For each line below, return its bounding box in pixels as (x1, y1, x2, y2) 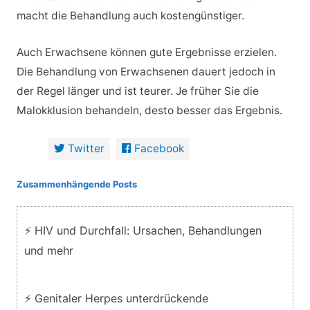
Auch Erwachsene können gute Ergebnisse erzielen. (16, 45, 277, 59)
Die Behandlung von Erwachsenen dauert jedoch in (16, 64, 275, 78)
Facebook (134, 141, 185, 155)
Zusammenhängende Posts (16, 179, 137, 190)
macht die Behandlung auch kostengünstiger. (16, 9, 244, 23)
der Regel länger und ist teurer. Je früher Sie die (16, 84, 259, 98)
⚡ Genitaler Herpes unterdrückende (24, 291, 208, 305)
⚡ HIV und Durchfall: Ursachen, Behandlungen (24, 224, 262, 237)
